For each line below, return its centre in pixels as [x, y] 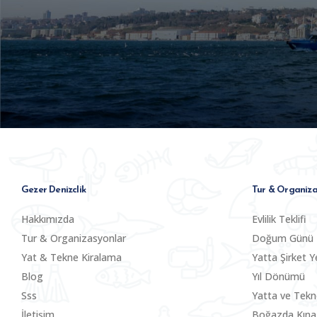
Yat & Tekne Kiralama [71, 257]
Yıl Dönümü [278, 276]
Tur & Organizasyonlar [74, 238]
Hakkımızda [48, 219]
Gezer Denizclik [54, 190]
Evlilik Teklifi [279, 219]
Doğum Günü [283, 238]
